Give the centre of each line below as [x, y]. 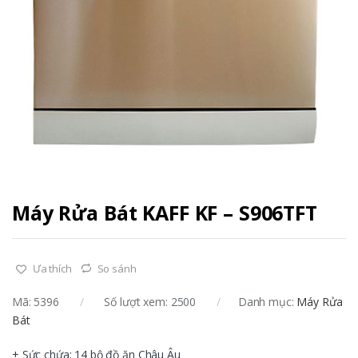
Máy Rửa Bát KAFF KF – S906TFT [165, 212]
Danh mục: [267, 302]
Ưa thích [52, 268]
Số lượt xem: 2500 [149, 302]
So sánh [117, 268]
